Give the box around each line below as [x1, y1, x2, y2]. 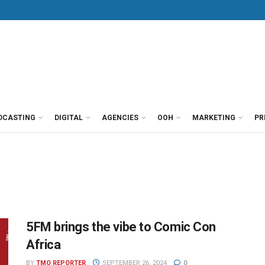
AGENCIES [102, 114, 138, 122]
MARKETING [192, 114, 235, 122]
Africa [26, 237, 61, 252]
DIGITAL [54, 114, 83, 122]
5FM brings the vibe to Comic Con [26, 219, 216, 234]
